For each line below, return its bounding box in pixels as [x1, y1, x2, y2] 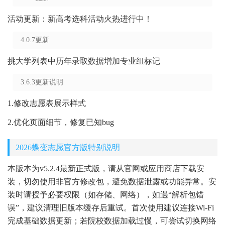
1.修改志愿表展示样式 [8, 99, 86, 107]
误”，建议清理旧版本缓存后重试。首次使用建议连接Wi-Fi [8, 203, 214, 212]
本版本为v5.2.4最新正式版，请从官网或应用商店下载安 [8, 164, 204, 173]
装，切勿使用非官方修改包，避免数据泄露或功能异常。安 [8, 177, 216, 186]
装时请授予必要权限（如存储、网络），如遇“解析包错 [8, 190, 204, 199]
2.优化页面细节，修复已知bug [8, 118, 114, 127]
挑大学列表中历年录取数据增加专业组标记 [8, 57, 160, 65]
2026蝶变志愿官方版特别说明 [16, 143, 120, 152]
